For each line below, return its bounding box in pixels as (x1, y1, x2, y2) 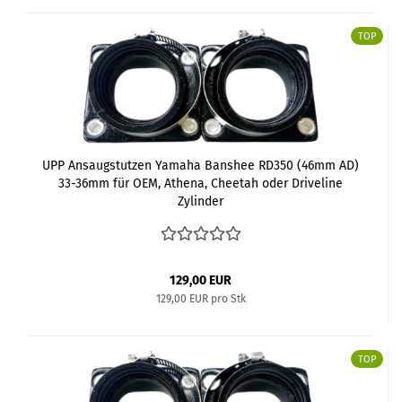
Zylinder (178, 193, 223, 209)
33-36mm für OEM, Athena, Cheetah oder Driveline (58, 175, 343, 191)
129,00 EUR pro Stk (155, 292, 246, 305)
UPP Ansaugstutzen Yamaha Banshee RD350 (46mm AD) (42, 157, 359, 173)
